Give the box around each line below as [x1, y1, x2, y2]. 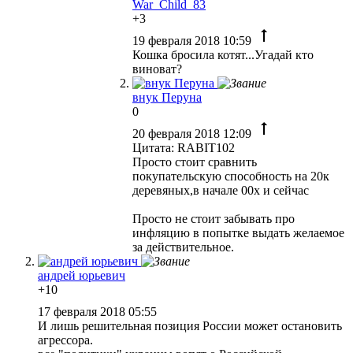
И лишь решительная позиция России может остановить [38, 318, 342, 333]
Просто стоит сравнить [132, 154, 257, 169]
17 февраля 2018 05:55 [38, 304, 160, 318]
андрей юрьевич [38, 268, 125, 282]
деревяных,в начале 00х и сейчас [132, 183, 309, 197]
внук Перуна [132, 90, 202, 104]
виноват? [132, 61, 182, 76]
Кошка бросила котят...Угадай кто [132, 47, 314, 61]
